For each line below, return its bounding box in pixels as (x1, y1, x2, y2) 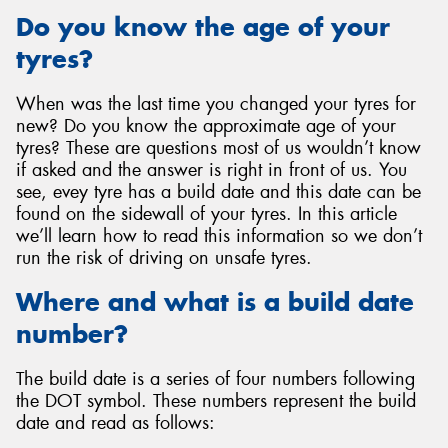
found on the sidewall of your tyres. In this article (16, 201, 397, 226)
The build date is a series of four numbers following (16, 366, 415, 391)
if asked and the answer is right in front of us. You (16, 157, 407, 182)
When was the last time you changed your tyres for (16, 91, 416, 116)
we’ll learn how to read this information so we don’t (16, 223, 422, 248)
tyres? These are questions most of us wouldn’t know (16, 135, 421, 160)
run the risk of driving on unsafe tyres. (16, 245, 312, 270)
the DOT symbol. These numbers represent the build (16, 388, 416, 413)
